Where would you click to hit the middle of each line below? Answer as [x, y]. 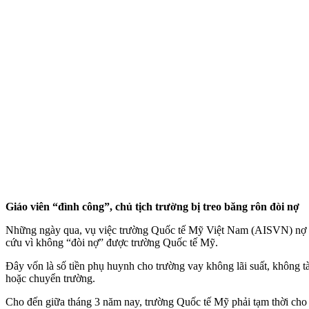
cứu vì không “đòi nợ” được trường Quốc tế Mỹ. [112, 242]
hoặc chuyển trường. [50, 278]
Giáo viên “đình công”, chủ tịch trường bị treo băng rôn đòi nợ [152, 206]
